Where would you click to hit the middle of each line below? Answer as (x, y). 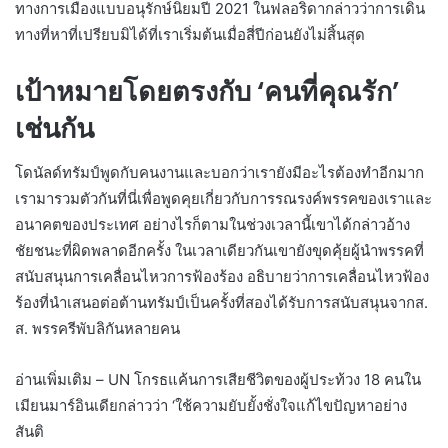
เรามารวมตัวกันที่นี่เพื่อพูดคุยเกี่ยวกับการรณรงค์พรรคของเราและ (223, 199)
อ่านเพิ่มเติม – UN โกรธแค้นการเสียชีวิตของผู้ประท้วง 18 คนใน (218, 380)
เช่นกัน (54, 128)
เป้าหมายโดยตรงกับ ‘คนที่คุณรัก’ (207, 91)
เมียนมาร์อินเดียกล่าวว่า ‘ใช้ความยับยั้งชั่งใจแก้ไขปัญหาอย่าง (211, 406)
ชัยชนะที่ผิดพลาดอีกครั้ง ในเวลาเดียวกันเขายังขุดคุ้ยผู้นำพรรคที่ (219, 251)
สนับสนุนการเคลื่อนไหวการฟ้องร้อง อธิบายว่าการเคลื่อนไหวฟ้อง (222, 277)
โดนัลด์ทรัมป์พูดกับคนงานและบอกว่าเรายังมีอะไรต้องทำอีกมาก (219, 173)
